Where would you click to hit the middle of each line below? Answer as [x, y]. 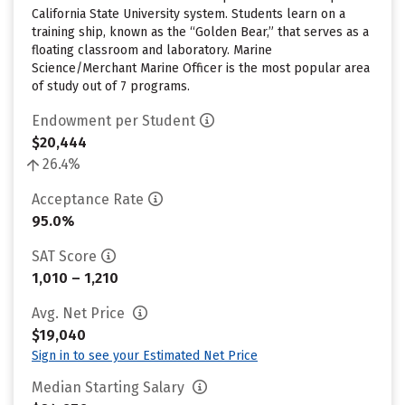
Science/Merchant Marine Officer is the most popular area [201, 68]
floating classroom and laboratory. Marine [152, 50]
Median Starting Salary [110, 387]
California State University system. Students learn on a [188, 14]
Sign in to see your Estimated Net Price [145, 356]
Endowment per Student [113, 121]
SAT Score [64, 256]
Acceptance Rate [88, 199]
